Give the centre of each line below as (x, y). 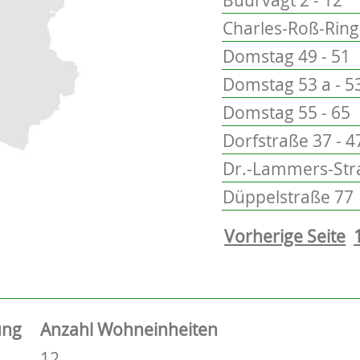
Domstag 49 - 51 (287, 56)
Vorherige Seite (285, 236)
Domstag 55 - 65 (287, 112)
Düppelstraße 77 (288, 196)
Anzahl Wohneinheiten (129, 329)
